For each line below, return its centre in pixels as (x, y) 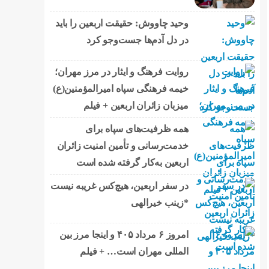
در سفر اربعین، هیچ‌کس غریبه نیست (119, 186)
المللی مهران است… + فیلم (134, 251)
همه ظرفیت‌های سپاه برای (137, 128)
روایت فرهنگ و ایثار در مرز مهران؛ (122, 71)
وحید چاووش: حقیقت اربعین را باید (122, 23)
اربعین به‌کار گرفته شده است (132, 162)
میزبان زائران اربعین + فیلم (136, 105)
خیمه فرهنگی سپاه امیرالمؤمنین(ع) (120, 88)
